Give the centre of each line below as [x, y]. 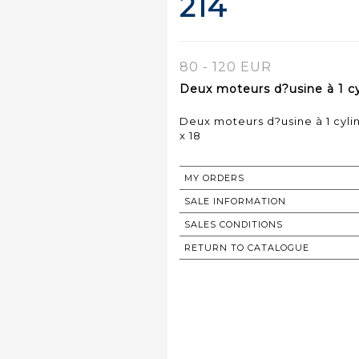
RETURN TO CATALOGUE [247, 247]
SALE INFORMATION [235, 201]
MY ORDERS [214, 177]
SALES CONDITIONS [234, 224]
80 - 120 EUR [226, 67]
